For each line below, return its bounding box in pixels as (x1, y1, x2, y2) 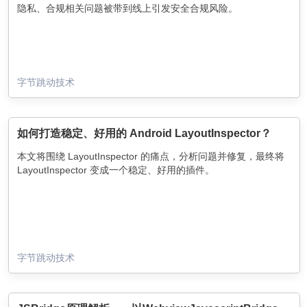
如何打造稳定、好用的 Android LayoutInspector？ (17, 127, 271, 139)
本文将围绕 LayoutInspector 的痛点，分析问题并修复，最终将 (17, 150, 284, 162)
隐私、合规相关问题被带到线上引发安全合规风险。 (17, 2, 238, 14)
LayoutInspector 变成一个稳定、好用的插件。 (17, 164, 214, 175)
